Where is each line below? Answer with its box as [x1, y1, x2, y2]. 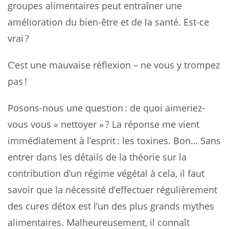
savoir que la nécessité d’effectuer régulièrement [8, 183, 217, 196]
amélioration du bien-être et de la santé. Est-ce [8, 15, 209, 28]
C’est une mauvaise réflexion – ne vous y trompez [8, 58, 220, 71]
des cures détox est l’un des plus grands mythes [8, 199, 214, 212]
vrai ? [8, 32, 29, 44]
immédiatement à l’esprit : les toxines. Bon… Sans [8, 134, 221, 147]
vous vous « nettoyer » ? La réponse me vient [8, 118, 199, 130]
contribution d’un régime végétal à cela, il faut [8, 167, 204, 179]
